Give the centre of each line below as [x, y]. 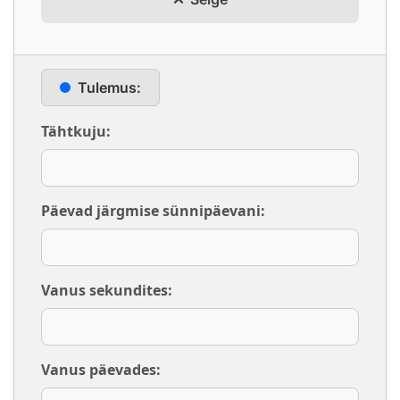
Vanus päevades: [101, 370]
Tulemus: [109, 87]
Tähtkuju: [76, 131]
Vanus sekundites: [107, 290]
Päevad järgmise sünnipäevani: [153, 211]
